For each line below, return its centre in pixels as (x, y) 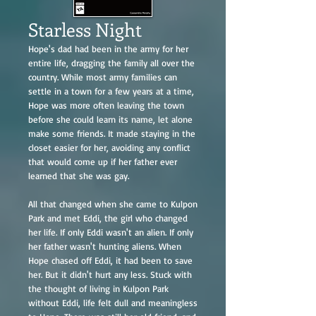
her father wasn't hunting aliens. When (105, 246)
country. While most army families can (103, 77)
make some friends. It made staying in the (112, 133)
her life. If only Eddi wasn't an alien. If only (111, 232)
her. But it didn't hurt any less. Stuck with (110, 274)
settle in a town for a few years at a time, (111, 91)
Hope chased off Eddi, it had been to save (110, 260)
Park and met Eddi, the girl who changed (108, 218)
